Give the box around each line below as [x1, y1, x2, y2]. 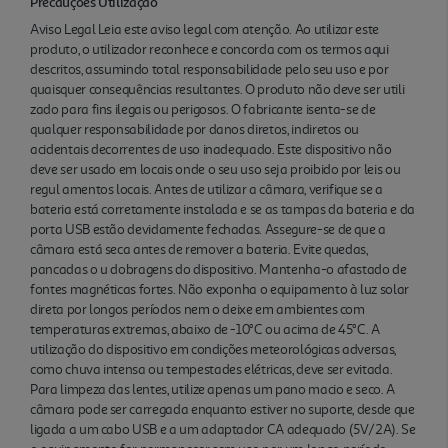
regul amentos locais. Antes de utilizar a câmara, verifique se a [30, 180, 383, 198]
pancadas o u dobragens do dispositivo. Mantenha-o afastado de [30, 260, 407, 278]
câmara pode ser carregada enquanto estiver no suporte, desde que [30, 400, 415, 418]
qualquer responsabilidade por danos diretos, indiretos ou [30, 120, 360, 138]
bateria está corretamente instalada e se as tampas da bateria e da [30, 200, 415, 218]
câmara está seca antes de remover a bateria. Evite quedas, [30, 240, 368, 258]
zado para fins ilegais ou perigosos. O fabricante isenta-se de [30, 100, 376, 118]
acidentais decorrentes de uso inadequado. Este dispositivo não [30, 140, 392, 158]
